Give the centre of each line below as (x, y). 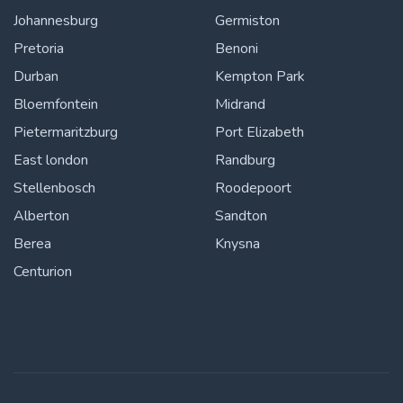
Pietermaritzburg (66, 132)
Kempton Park (260, 76)
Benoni (237, 49)
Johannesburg (56, 21)
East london (51, 160)
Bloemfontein (56, 104)
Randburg (245, 160)
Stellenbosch (54, 188)
